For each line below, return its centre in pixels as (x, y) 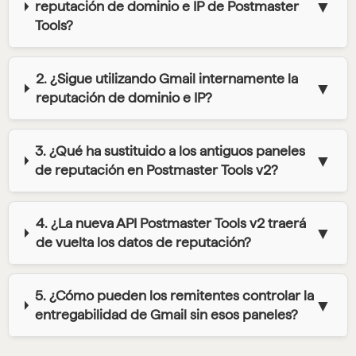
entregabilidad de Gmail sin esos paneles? (166, 315)
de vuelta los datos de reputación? (143, 242)
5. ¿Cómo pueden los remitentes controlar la (174, 296)
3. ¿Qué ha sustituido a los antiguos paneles (170, 151)
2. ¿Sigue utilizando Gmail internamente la (167, 79)
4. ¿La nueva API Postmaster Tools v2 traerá (170, 223)
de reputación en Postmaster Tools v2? (157, 170)
